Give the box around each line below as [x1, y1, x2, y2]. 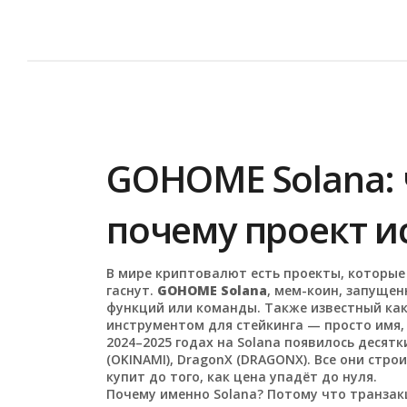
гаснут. [106, 282, 158, 299]
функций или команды [106, 299, 258, 316]
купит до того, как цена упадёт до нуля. [106, 368, 378, 385]
